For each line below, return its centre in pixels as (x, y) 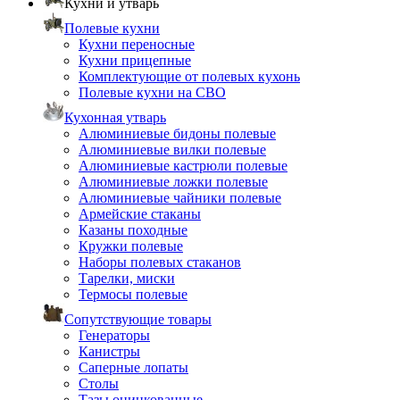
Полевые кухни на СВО (152, 92)
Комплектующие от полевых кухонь (189, 76)
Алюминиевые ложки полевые (173, 182)
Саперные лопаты (133, 367)
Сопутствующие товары (138, 319)
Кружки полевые (131, 246)
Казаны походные (133, 230)
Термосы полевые (133, 294)
